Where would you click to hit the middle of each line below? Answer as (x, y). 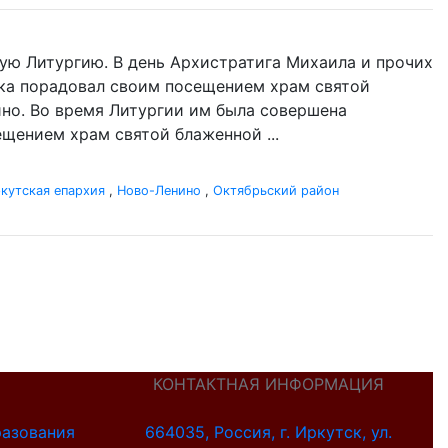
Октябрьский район (276, 190)
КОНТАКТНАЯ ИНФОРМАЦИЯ (269, 384)
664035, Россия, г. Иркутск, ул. (269, 432)
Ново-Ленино (159, 190)
